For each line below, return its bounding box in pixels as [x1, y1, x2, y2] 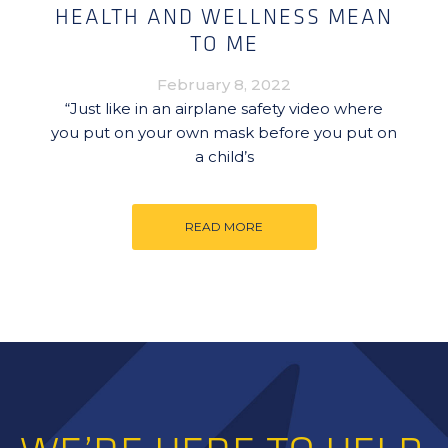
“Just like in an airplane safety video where [65, 99, 383, 118]
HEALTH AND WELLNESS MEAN [55, 4, 393, 31]
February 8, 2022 [157, 75, 291, 94]
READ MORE [185, 219, 263, 234]
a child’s [194, 147, 254, 166]
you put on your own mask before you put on [51, 123, 397, 142]
